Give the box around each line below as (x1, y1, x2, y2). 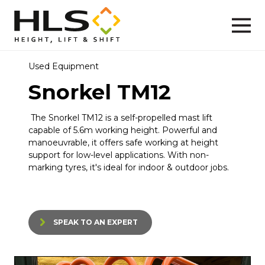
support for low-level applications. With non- (28, 149, 209, 160)
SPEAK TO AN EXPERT (53, 217, 138, 227)
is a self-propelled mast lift (103, 112, 212, 123)
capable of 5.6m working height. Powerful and (28, 124, 217, 135)
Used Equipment (28, 60, 99, 72)
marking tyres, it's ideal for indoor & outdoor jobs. (28, 161, 229, 173)
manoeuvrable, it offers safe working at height (28, 137, 218, 148)
